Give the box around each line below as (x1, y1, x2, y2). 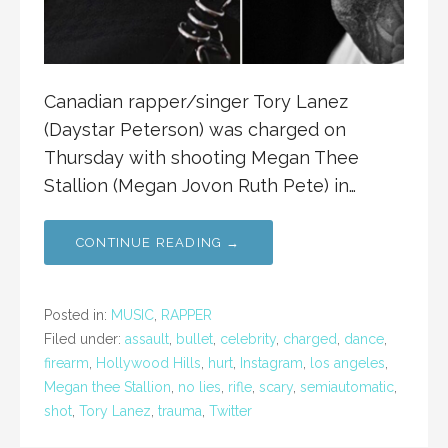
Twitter (209, 403, 252, 420)
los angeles (310, 355, 385, 372)
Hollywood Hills (96, 355, 201, 372)
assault (125, 331, 169, 348)
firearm (44, 355, 89, 372)
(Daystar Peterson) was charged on (44, 119, 346, 141)
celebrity (220, 331, 276, 348)
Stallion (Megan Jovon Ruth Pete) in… (44, 175, 356, 197)
